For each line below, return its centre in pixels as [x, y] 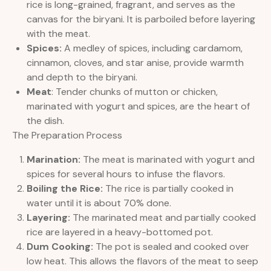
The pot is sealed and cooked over [171, 247]
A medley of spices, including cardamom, [152, 48]
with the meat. [58, 34]
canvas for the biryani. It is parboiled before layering [141, 19]
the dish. [45, 121]
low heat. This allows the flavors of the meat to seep [142, 261]
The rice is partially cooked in [168, 189]
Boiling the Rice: [65, 189]
